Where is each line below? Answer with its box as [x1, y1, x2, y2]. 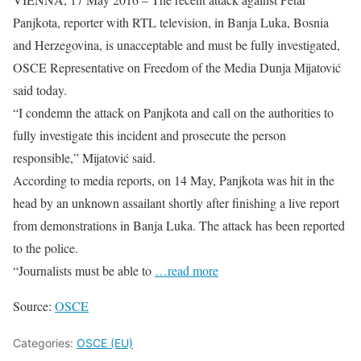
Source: [13, 297, 55, 314]
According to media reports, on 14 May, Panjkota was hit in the [13, 171, 334, 189]
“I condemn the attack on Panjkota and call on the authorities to [13, 103, 334, 121]
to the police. [13, 239, 78, 256]
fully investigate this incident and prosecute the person [13, 126, 286, 143]
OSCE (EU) [77, 335, 133, 350]
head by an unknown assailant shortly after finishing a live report [13, 193, 339, 211]
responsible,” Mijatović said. [13, 148, 156, 166]
